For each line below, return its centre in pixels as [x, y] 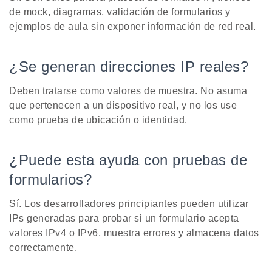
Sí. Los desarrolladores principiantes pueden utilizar [129, 204]
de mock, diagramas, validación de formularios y [120, 12]
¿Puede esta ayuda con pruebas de [128, 160]
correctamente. [43, 248]
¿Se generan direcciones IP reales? [129, 67]
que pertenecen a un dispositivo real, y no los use [123, 106]
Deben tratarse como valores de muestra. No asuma [128, 91]
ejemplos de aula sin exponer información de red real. [133, 27]
